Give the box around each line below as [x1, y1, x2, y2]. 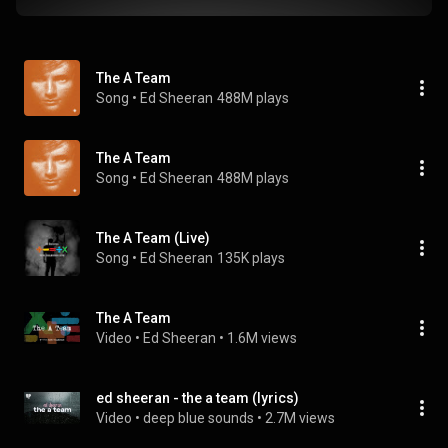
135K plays [217, 250, 285, 266]
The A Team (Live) [96, 230, 210, 246]
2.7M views [265, 410, 335, 426]
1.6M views [227, 330, 297, 346]
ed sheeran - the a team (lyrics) [96, 390, 299, 406]
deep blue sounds [143, 410, 254, 426]
